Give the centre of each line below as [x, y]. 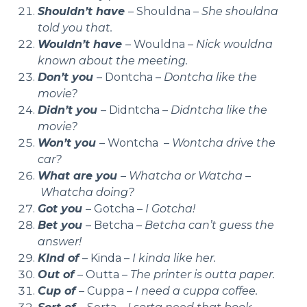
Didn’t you [69, 110]
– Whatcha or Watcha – [186, 175]
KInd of [60, 258]
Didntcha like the [219, 110]
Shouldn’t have [83, 11]
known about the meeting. [113, 60]
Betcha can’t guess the [209, 225]
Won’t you [69, 143]
